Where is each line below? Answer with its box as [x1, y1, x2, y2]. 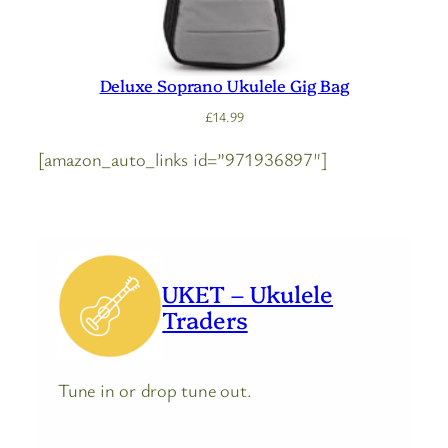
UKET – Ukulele [162, 277, 333, 310]
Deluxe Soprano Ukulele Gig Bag [99, 74, 349, 97]
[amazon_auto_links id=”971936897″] [38, 146, 327, 171]
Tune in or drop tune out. [58, 377, 252, 402]
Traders [162, 303, 248, 336]
